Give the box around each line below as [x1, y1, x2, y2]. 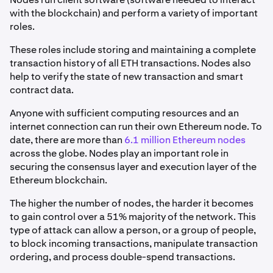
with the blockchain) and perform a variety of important [10, 7, 258, 20]
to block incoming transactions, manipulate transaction [10, 237, 258, 250]
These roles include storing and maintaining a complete [10, 43, 256, 57]
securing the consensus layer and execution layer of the [10, 160, 257, 174]
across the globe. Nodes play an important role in [10, 147, 229, 160]
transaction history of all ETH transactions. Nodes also [10, 57, 251, 70]
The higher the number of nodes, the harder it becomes [10, 197, 253, 210]
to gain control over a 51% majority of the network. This [10, 210, 256, 224]
